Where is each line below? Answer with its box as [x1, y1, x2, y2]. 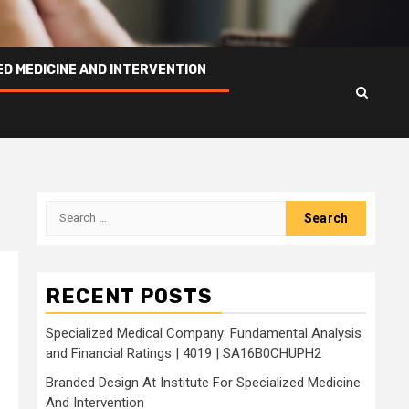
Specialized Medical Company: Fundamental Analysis [46, 324, 362, 341]
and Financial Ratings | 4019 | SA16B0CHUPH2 [46, 344, 321, 362]
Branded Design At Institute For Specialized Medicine [46, 373, 361, 391]
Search [45, 201, 94, 219]
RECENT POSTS [46, 283, 213, 309]
